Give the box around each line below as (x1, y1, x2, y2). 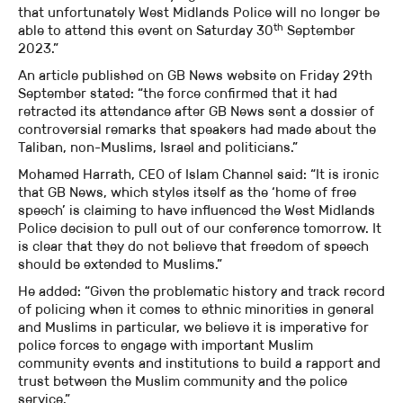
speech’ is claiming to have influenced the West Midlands (18, 201, 375, 219)
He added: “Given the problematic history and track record (18, 282, 385, 300)
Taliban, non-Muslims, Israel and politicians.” (18, 139, 298, 157)
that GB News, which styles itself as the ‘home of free (18, 184, 356, 201)
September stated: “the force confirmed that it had (18, 85, 337, 103)
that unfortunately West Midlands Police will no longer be (18, 4, 380, 22)
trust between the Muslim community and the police (18, 372, 347, 390)
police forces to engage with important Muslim (18, 336, 313, 354)
